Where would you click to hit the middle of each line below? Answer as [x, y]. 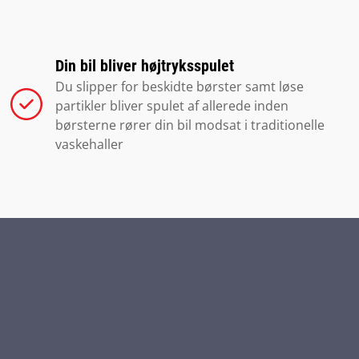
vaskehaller [90, 144]
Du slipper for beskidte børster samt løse [180, 87]
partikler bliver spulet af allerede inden [172, 106]
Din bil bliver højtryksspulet [145, 66]
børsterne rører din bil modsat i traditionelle [190, 125]
